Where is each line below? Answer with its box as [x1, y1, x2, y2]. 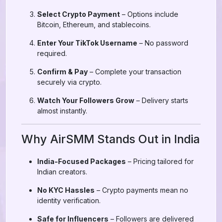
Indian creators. [37, 167, 87, 176]
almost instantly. [37, 107, 87, 115]
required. [37, 49, 67, 57]
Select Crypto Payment [37, 10, 120, 18]
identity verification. [37, 196, 101, 205]
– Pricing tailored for [126, 157, 194, 166]
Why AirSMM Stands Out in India [21, 132, 200, 146]
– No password [137, 39, 188, 47]
